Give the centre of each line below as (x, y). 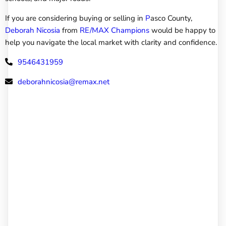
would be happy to (182, 30)
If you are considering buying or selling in (75, 18)
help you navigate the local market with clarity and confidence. (112, 42)
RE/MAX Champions (115, 30)
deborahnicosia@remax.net (64, 81)
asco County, (171, 18)
